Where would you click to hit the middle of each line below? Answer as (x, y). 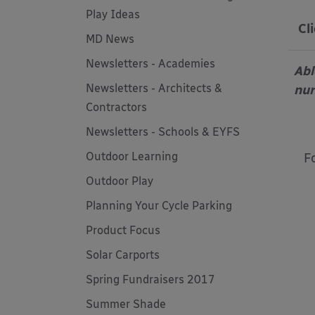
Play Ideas (113, 14)
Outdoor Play (120, 181)
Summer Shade (126, 304)
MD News (110, 39)
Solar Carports (123, 255)
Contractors (116, 107)
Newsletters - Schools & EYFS (163, 132)
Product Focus (123, 230)
